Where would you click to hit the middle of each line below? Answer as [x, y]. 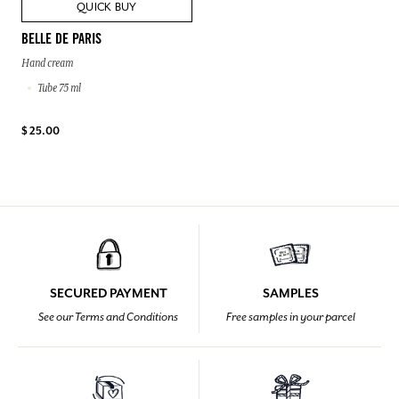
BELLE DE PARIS [61, 40]
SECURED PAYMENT [108, 293]
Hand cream [47, 63]
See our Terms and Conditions [108, 317]
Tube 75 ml [59, 88]
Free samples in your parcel [290, 317]
